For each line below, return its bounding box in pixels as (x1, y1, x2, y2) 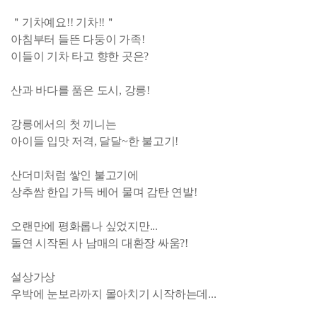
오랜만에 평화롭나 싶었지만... (11, 219, 158, 232)
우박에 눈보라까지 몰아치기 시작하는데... (11, 287, 217, 300)
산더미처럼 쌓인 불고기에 (11, 168, 139, 181)
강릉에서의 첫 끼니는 (11, 117, 117, 130)
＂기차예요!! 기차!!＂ (11, 16, 116, 28)
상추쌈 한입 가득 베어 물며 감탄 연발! (11, 185, 197, 198)
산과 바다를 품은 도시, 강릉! (11, 83, 150, 96)
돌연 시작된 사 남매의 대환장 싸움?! (11, 236, 188, 249)
